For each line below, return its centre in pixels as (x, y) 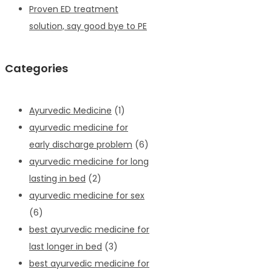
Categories (36, 68)
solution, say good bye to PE (88, 26)
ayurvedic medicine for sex (87, 195)
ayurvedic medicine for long (89, 161)
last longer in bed (66, 246)
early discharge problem (81, 144)
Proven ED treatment (74, 9)
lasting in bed (57, 178)
